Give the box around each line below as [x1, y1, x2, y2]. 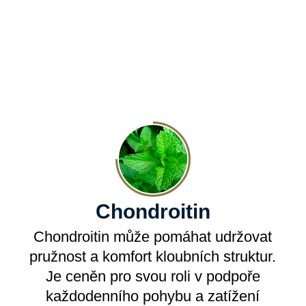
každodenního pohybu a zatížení [46, 288, 260, 305]
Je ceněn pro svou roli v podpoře [45, 268, 260, 285]
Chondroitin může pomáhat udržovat [33, 228, 273, 245]
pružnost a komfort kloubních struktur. [29, 248, 277, 265]
